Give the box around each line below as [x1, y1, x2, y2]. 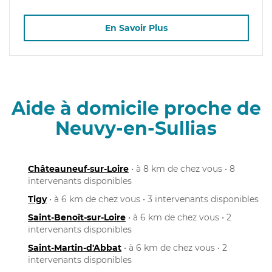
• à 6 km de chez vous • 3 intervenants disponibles [47, 193, 259, 205]
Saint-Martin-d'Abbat [28, 242, 121, 253]
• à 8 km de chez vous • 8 [129, 163, 235, 174]
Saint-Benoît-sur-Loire [28, 211, 126, 223]
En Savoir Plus [104, 22, 168, 34]
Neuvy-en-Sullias [55, 117, 217, 140]
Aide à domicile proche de [11, 97, 261, 120]
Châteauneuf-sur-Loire [28, 163, 129, 174]
